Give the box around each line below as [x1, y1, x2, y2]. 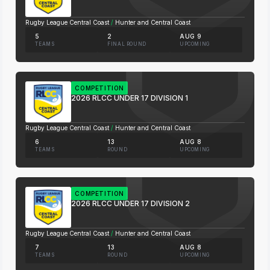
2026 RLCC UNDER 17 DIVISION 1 [71, 93, 189, 102]
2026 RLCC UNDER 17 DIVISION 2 [71, 199, 190, 208]
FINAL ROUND [107, 41, 146, 47]
